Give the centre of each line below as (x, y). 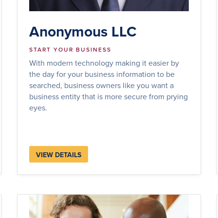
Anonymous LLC (83, 31)
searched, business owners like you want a (101, 85)
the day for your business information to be (102, 74)
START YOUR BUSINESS (70, 49)
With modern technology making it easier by (104, 63)
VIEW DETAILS (58, 154)
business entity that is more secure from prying (108, 96)
